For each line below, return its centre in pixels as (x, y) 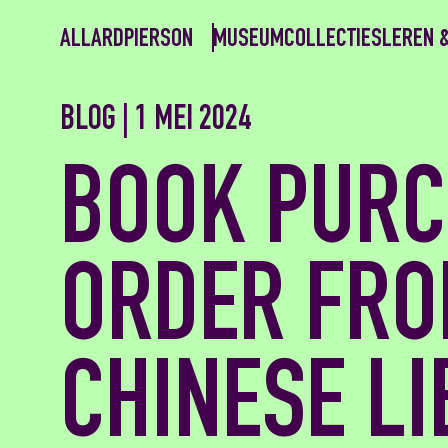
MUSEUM (248, 39)
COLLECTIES (333, 39)
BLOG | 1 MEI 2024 (155, 122)
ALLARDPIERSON (126, 39)
